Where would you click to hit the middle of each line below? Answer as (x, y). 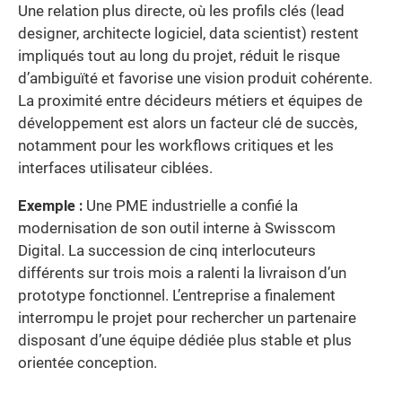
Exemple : (50, 205)
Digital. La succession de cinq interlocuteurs (167, 250)
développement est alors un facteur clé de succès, (188, 124)
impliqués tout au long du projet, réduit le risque (179, 57)
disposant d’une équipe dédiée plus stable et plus (185, 340)
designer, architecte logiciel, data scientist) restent (188, 34)
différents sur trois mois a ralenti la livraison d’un (182, 273)
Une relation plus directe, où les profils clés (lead (181, 12)
